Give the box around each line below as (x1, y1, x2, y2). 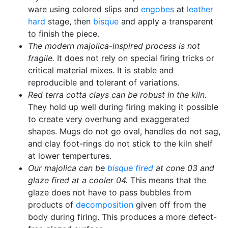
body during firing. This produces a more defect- (28, 212, 217, 222)
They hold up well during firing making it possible (28, 102, 218, 112)
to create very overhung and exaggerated (28, 114, 189, 124)
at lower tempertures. (28, 151, 111, 161)
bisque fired (107, 163, 153, 173)
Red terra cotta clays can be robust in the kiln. (28, 90, 207, 100)
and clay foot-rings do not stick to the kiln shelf (28, 138, 213, 149)
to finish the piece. (28, 28, 99, 39)
